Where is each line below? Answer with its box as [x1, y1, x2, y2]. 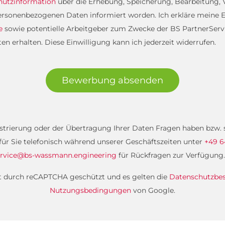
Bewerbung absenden [62, 75, 163, 86]
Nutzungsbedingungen [50, 186, 131, 195]
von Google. [131, 186, 175, 195]
